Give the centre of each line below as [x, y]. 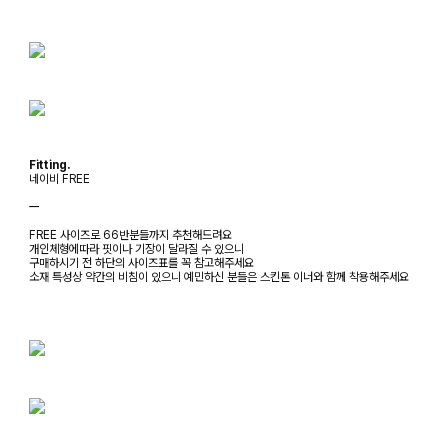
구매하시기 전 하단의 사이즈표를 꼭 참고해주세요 [141, 262]
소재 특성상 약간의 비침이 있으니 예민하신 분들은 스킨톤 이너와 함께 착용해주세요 [219, 276]
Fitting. [49, 164]
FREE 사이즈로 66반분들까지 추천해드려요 [130, 234]
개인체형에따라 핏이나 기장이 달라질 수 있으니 [136, 248]
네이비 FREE [59, 178]
